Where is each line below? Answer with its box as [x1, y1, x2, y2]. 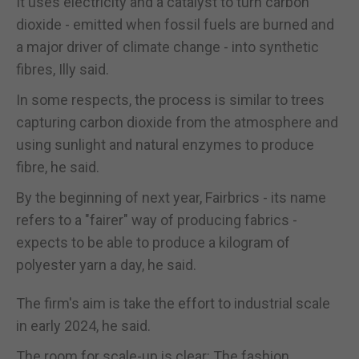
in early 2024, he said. [16, 317, 151, 334]
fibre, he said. [16, 158, 99, 175]
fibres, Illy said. [16, 60, 109, 78]
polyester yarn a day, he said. [16, 256, 196, 273]
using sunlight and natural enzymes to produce [16, 135, 314, 153]
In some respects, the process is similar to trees [16, 91, 325, 108]
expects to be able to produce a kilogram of [16, 233, 290, 251]
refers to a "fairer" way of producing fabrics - [16, 211, 297, 228]
